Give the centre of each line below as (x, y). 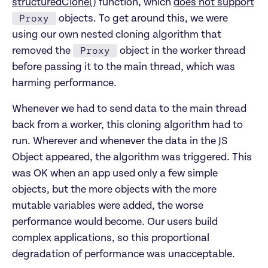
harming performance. (64, 83)
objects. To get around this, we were (142, 19)
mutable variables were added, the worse (108, 206)
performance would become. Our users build (115, 222)
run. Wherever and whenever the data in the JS (120, 141)
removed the (42, 51)
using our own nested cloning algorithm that (117, 35)
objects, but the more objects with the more (114, 190)
